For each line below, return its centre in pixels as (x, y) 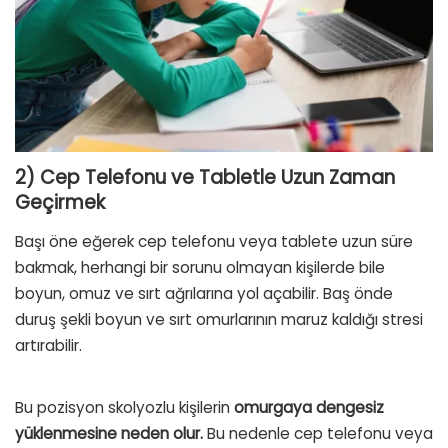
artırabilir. (48, 345)
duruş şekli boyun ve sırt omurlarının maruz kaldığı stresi (219, 319)
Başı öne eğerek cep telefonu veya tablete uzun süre (214, 241)
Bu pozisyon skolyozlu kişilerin (122, 407)
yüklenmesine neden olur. (109, 433)
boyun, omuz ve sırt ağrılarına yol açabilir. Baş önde (204, 293)
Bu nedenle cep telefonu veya (318, 433)
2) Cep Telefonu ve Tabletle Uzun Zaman (205, 178)
